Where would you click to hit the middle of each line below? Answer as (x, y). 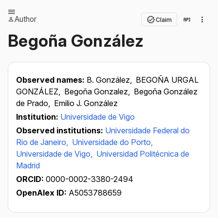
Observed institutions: (61, 130)
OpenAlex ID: (41, 193)
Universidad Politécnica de (143, 154)
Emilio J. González (86, 103)
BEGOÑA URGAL (167, 80)
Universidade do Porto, (112, 142)
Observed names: (51, 80)
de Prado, (34, 103)
